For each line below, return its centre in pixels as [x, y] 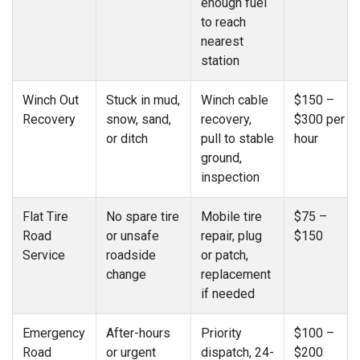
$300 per [319, 120]
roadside [131, 256]
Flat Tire [45, 217]
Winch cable [235, 100]
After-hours [138, 333]
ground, [221, 158]
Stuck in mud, [143, 100]
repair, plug [231, 236]
